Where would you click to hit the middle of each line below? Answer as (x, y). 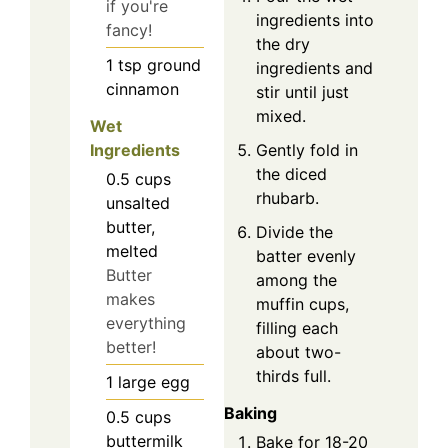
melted (132, 251)
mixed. (281, 116)
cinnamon (142, 89)
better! (131, 347)
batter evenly (306, 256)
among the (296, 280)
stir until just (302, 92)
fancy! (129, 30)
